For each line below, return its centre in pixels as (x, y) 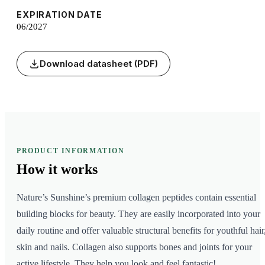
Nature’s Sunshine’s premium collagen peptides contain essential (136, 198)
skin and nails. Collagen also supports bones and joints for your (134, 247)
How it (37, 169)
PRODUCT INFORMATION (71, 151)
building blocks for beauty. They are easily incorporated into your (138, 214)
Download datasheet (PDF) (99, 64)
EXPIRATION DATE (59, 15)
